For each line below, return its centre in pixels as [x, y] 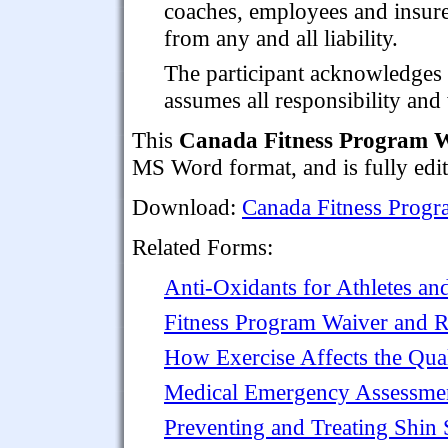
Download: [187, 206]
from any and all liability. [281, 37]
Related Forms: [202, 246]
